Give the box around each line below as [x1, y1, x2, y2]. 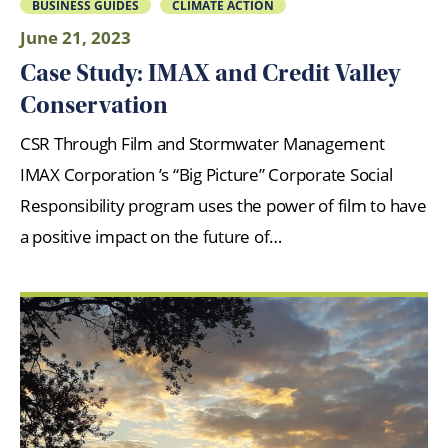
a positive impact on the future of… [20, 225, 283, 248]
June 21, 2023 [20, 26, 131, 50]
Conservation [20, 90, 168, 119]
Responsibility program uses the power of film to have [20, 194, 427, 217]
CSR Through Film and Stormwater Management [20, 132, 401, 155]
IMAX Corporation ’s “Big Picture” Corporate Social [20, 163, 393, 186]
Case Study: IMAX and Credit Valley [20, 58, 400, 87]
